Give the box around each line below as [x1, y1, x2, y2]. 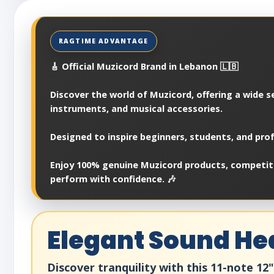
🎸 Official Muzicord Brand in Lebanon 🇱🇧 [50, 61, 239, 73]
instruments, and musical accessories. [50, 103, 223, 115]
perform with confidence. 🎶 [50, 173, 176, 185]
